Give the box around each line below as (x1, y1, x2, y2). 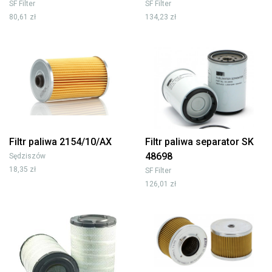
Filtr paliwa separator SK (145, 135, 254, 148)
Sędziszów (9, 151, 46, 160)
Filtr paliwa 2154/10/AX (9, 135, 112, 148)
